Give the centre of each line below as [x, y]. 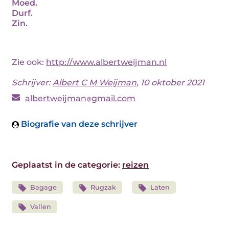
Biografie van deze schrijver [78, 124]
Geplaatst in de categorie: [67, 165]
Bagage [43, 187]
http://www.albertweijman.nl [106, 62]
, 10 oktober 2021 [170, 83]
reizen [135, 165]
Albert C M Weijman [95, 83]
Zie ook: [29, 62]
